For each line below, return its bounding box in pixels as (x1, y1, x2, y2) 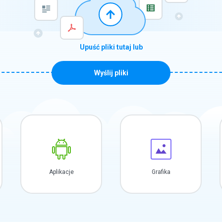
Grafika (151, 168, 170, 175)
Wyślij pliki (94, 69, 128, 77)
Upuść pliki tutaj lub (79, 43, 143, 51)
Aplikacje (49, 168, 74, 175)
